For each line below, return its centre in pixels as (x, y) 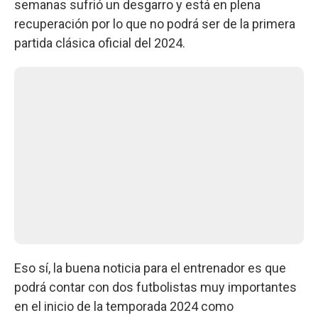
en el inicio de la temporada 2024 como (124, 306)
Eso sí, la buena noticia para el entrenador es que (150, 268)
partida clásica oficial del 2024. (100, 43)
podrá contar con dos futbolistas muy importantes (155, 287)
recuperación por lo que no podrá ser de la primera (155, 23)
